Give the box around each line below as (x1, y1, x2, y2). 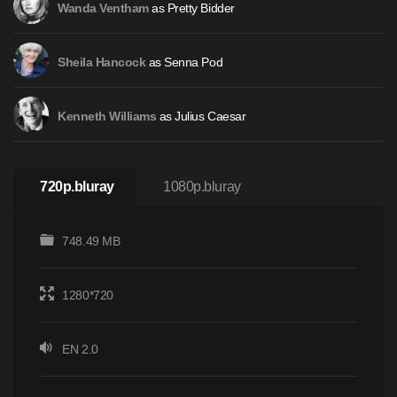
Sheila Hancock (58, 56, 146, 69)
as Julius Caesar (156, 109, 246, 123)
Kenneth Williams (58, 110, 157, 123)
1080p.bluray (163, 179, 241, 194)
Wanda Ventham (58, 2, 149, 15)
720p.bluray (40, 179, 114, 194)
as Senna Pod (145, 55, 223, 69)
